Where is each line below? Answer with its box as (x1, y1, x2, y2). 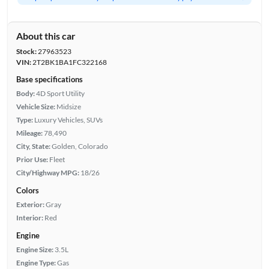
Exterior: (16, 199, 44, 209)
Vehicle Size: (16, 101, 55, 111)
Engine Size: (16, 244, 53, 254)
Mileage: (16, 128, 43, 138)
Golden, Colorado (51, 141, 108, 151)
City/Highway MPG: (16, 168, 79, 177)
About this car (16, 29, 76, 41)
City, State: (16, 141, 50, 151)
